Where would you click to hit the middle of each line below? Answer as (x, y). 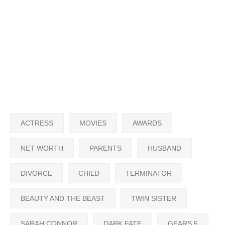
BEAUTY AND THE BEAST (63, 198)
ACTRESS (37, 123)
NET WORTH (42, 148)
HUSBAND (164, 148)
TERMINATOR (149, 173)
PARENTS (105, 148)
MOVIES (93, 123)
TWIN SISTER (154, 198)
